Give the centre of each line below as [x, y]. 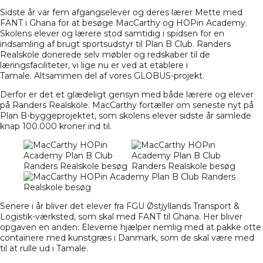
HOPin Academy [211, 23]
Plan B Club [169, 44]
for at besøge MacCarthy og [116, 23]
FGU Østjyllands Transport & [183, 206]
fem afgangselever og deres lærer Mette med [147, 13]
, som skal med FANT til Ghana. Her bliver [158, 217]
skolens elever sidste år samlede [185, 116]
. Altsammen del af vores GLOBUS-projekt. [117, 76]
